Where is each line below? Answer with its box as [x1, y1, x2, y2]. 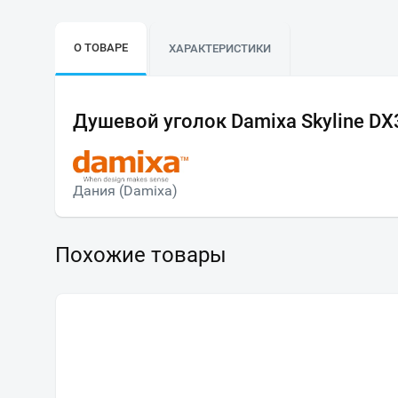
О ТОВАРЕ [74, 41, 128, 54]
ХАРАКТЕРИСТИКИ [169, 42, 271, 55]
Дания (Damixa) [73, 181, 178, 199]
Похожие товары [55, 242, 227, 267]
